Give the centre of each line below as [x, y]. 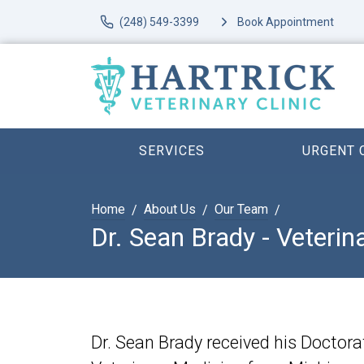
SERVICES [172, 151]
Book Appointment [285, 22]
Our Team [241, 209]
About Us [170, 209]
